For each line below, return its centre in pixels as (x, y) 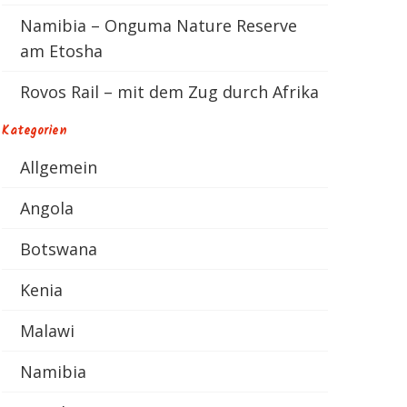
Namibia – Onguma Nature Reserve (159, 25)
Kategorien (35, 130)
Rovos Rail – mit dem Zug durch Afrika (170, 91)
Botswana (59, 249)
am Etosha (62, 50)
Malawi (48, 331)
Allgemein (59, 167)
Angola (47, 208)
